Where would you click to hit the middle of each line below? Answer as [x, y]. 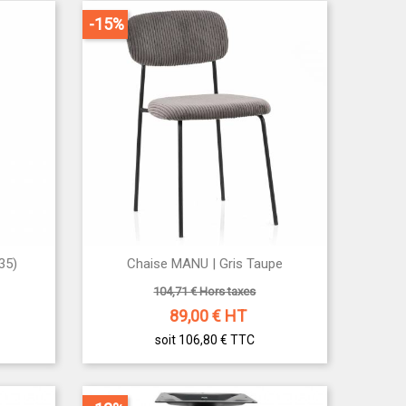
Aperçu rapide [216, 266]
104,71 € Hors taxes [205, 292]
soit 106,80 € [192, 340]
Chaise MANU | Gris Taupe [204, 264]
